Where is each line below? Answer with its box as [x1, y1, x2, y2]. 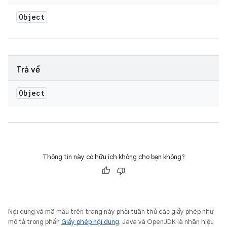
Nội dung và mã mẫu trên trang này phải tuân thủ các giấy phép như [8, 207, 214, 216]
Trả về [16, 65, 40, 75]
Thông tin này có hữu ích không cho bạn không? [42, 153, 185, 161]
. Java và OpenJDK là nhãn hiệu [119, 217, 214, 226]
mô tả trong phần [8, 217, 61, 226]
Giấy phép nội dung [61, 217, 119, 226]
